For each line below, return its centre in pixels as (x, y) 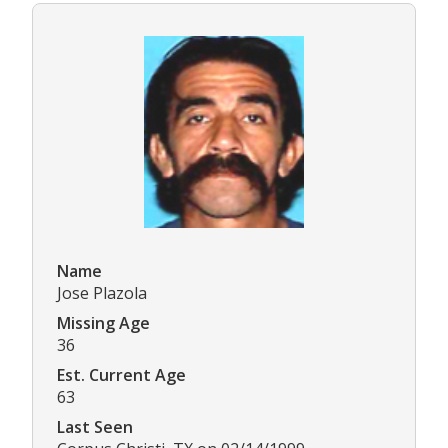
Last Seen (95, 426)
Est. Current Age (121, 374)
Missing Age (103, 322)
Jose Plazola (102, 292)
